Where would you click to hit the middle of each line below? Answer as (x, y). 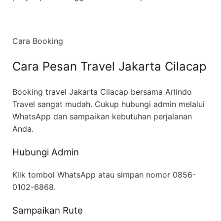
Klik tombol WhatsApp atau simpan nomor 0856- (104, 174)
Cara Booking (38, 41)
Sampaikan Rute (48, 210)
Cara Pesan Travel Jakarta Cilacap (110, 66)
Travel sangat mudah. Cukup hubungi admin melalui (109, 104)
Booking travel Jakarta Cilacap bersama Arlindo (102, 92)
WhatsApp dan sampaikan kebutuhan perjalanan (102, 116)
